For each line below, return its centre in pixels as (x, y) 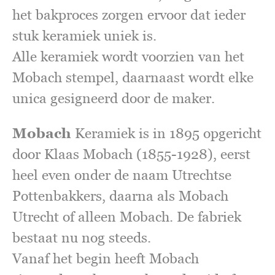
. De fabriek (205, 217)
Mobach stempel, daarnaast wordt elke (133, 78)
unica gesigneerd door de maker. (114, 99)
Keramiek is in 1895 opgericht (166, 134)
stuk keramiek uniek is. (84, 36)
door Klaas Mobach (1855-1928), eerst (131, 154)
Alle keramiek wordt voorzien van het (128, 57)
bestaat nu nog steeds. (82, 238)
